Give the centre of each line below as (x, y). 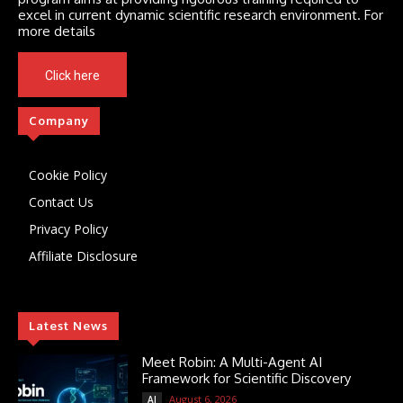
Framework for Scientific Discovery (247, 379)
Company (59, 121)
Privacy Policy (68, 229)
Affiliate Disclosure (83, 256)
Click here (72, 76)
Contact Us (61, 202)
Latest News (68, 326)
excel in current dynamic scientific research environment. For (201, 15)
